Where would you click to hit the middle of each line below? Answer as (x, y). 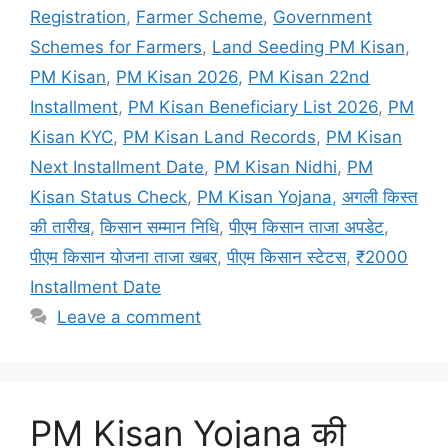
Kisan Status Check (108, 196)
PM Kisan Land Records (219, 136)
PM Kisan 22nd (309, 76)
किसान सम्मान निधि (159, 226)
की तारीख (60, 226)
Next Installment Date (117, 166)
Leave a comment (129, 316)
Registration (78, 16)
